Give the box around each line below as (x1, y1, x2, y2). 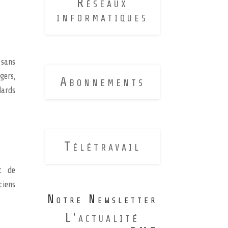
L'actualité (65, 210, 140, 225)
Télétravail (64, 139, 141, 154)
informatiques (56, 10, 149, 25)
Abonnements (60, 74, 145, 90)
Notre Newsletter (47, 193, 158, 207)
